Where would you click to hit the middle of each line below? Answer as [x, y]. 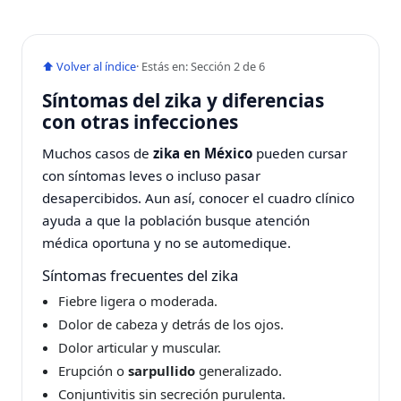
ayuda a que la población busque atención [176, 220]
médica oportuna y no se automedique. [167, 242]
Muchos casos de [98, 153]
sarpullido [161, 370]
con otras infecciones [141, 121]
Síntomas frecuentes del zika [141, 276]
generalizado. [238, 370]
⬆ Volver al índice [90, 66]
